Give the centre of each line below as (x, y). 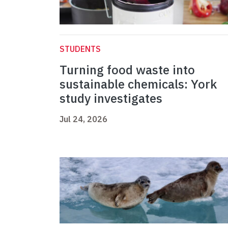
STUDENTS (80, 49)
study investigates (111, 98)
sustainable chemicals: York (138, 84)
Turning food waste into (127, 70)
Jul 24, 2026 (83, 119)
